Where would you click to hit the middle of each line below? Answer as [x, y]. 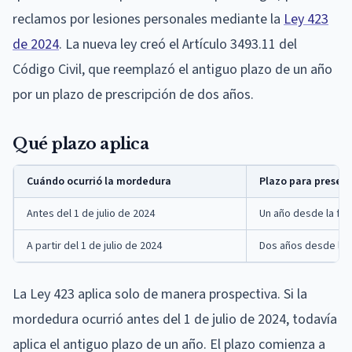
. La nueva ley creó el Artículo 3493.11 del [178, 44]
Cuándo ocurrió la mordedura [99, 181]
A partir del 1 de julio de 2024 [94, 246]
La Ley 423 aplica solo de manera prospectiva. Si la [160, 294]
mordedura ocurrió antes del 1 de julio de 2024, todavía [175, 319]
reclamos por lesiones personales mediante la [148, 19]
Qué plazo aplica [81, 143]
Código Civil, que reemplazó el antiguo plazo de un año [172, 69]
